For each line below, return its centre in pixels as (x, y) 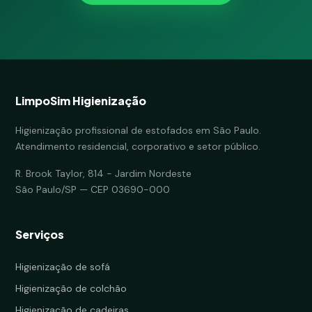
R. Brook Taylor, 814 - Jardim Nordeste (103, 173)
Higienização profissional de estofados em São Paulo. (138, 130)
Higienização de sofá (63, 267)
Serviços (40, 234)
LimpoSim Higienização (81, 101)
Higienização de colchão (71, 288)
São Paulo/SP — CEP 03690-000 (93, 189)
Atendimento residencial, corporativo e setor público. (138, 146)
